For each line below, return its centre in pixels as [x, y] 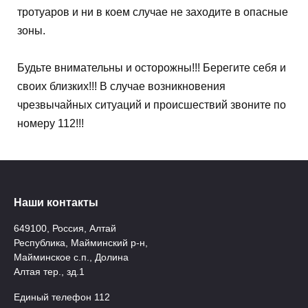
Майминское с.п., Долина [71, 257]
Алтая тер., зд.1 [49, 272]
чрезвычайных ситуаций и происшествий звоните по [152, 105]
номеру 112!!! [51, 124]
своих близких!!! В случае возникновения [121, 87]
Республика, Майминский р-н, [81, 243]
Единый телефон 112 [62, 297]
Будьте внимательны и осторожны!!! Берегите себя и [152, 68]
